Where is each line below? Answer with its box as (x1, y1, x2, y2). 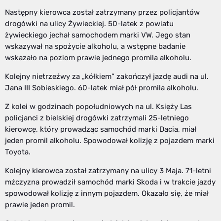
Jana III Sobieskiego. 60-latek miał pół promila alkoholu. (5, 83, 198, 92)
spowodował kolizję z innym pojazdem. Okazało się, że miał (5, 188, 209, 198)
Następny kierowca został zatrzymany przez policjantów (5, 7, 200, 17)
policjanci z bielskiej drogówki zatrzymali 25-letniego (5, 113, 189, 122)
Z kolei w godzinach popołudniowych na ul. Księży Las (5, 102, 192, 111)
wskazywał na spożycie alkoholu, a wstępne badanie (5, 41, 185, 51)
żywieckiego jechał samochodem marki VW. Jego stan (5, 30, 190, 39)
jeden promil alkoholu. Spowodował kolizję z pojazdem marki (5, 136, 215, 145)
